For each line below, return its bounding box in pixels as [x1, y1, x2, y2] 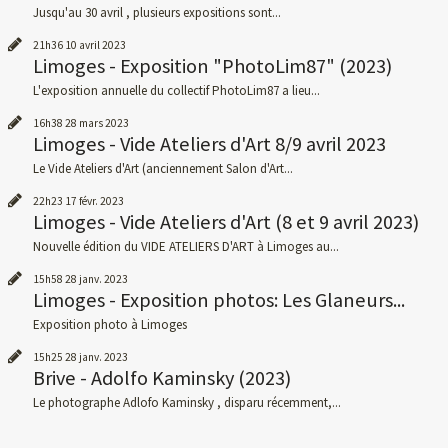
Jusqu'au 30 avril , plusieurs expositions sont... [32, 3, 281, 21]
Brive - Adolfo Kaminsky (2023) [32, 365, 291, 392]
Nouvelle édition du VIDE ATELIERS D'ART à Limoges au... [32, 238, 339, 256]
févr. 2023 [78, 194, 124, 209]
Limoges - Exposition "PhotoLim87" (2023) [32, 52, 392, 79]
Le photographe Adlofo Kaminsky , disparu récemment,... [32, 394, 341, 412]
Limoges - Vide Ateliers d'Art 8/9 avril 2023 [32, 131, 386, 158]
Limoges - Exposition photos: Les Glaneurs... [32, 287, 405, 314]
